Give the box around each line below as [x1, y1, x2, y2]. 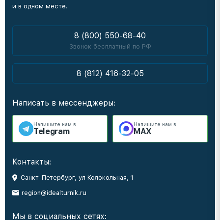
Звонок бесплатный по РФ [69, 43, 151, 50]
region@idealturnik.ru [22, 189, 86, 196]
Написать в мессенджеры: [12, 98, 115, 108]
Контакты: [12, 157, 51, 166]
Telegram [33, 127, 70, 136]
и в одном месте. [12, 2, 68, 10]
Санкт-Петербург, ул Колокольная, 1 [21, 174, 134, 181]
